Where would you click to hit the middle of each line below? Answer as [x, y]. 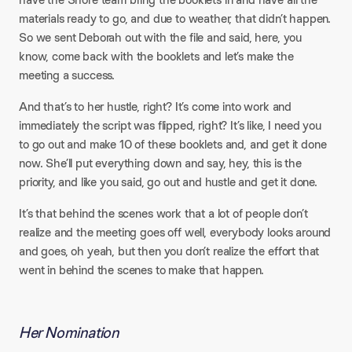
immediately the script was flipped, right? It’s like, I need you [170, 125]
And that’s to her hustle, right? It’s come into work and [156, 106]
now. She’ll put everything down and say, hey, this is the [160, 163]
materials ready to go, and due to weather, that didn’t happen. [175, 18]
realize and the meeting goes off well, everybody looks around [175, 232]
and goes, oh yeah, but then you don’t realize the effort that [169, 251]
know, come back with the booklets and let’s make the [156, 56]
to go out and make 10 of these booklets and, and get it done [173, 144]
